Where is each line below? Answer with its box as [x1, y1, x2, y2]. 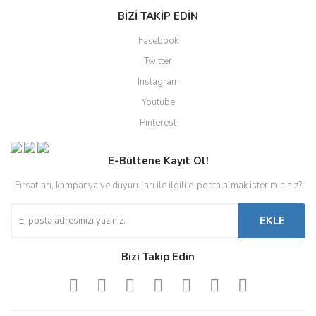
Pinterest [140, 116, 176, 129]
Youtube [141, 96, 175, 109]
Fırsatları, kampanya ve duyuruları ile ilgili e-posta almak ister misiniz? [14, 179, 302, 193]
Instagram [137, 75, 179, 88]
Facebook [138, 35, 178, 47]
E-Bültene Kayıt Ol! [107, 154, 209, 169]
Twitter [144, 55, 172, 68]
